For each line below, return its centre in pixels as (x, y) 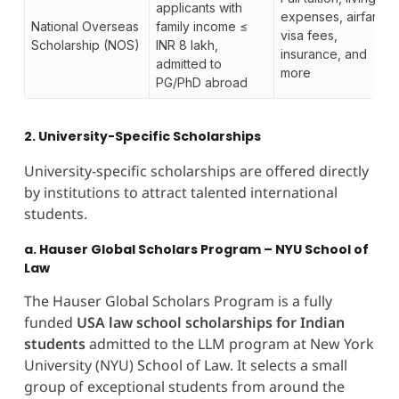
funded (50, 322)
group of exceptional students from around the (184, 386)
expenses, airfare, (334, 16)
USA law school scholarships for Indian (210, 322)
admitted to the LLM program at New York (229, 343)
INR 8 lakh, (187, 45)
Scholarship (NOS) (85, 45)
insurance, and (323, 53)
